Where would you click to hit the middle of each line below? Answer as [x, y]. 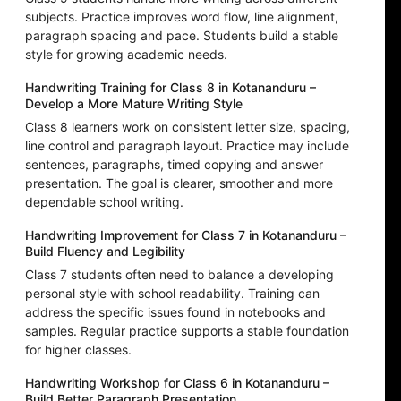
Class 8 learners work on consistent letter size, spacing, [188, 127]
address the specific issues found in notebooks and [175, 312]
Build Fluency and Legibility [105, 252]
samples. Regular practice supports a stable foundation [187, 331]
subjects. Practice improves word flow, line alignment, [182, 17]
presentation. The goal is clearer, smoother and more [179, 183]
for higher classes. [78, 350]
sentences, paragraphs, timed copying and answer [174, 165]
